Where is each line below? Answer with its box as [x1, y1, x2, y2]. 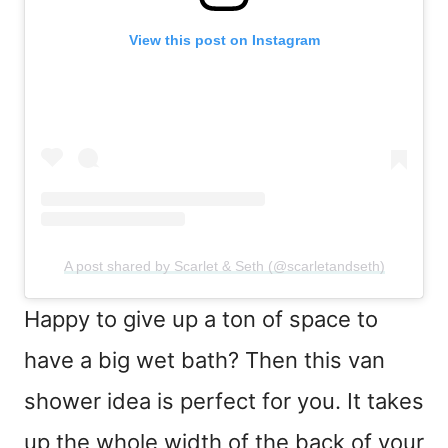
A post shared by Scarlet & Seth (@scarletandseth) [63, 258, 385, 275]
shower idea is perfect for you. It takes [24, 388, 424, 415]
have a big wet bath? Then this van [24, 347, 385, 374]
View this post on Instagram [128, 32, 320, 49]
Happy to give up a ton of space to [24, 306, 378, 333]
